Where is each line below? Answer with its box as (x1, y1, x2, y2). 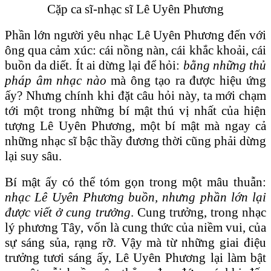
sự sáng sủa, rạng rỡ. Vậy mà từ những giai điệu (5, 235, 266, 250)
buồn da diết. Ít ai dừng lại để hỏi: (5, 57, 183, 73)
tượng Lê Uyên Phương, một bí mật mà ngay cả (5, 118, 266, 133)
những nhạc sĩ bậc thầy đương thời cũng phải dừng (5, 133, 266, 148)
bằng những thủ (183, 57, 267, 73)
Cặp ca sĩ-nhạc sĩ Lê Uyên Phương (47, 1, 224, 16)
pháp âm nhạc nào (5, 73, 106, 88)
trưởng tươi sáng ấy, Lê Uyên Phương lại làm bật (5, 250, 266, 265)
